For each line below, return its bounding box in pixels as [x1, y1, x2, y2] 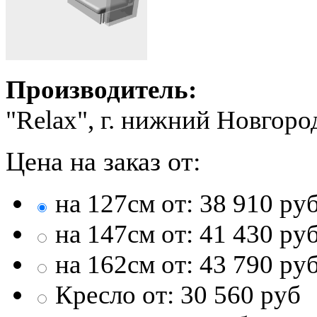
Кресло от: [55, 279, 174, 309]
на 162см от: [55, 249, 193, 279]
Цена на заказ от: [6, 146, 201, 176]
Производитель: [6, 74, 203, 104]
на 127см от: [55, 188, 193, 218]
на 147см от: [55, 219, 193, 248]
